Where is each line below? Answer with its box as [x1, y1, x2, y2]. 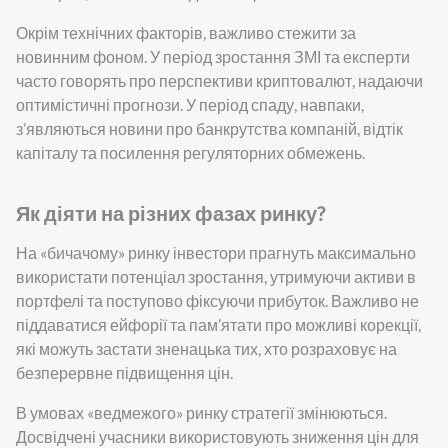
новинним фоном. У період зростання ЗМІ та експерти [16, 46, 410, 66]
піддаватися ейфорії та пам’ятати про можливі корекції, [16, 314, 421, 334]
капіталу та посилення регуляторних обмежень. [16, 142, 365, 162]
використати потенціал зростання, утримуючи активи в [16, 266, 416, 286]
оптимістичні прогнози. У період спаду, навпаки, [16, 94, 364, 114]
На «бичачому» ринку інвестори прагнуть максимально [16, 242, 416, 262]
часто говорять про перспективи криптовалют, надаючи [16, 70, 423, 90]
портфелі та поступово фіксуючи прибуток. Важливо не [16, 290, 419, 310]
